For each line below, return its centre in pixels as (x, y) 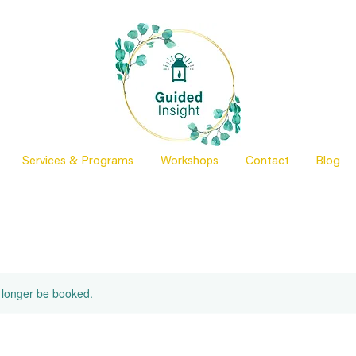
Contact (267, 162)
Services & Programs (78, 162)
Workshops (190, 162)
